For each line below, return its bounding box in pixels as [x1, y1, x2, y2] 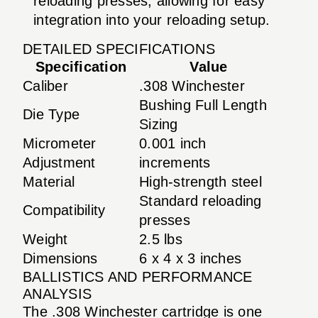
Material [23, 173, 75, 190]
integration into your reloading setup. [33, 11, 270, 28]
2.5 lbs [139, 231, 182, 247]
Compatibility [23, 202, 106, 218]
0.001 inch [139, 135, 207, 151]
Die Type [23, 106, 79, 122]
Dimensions [23, 250, 98, 266]
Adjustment [23, 154, 96, 170]
